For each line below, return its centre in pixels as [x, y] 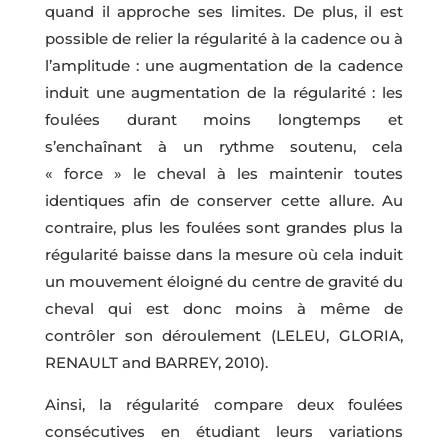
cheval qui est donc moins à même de [224, 308]
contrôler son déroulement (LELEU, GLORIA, [224, 335]
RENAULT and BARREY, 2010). [156, 362]
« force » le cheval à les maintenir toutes [224, 173]
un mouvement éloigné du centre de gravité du [224, 281]
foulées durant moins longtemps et [224, 119]
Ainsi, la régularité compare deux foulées [224, 404]
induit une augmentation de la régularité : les [224, 92]
